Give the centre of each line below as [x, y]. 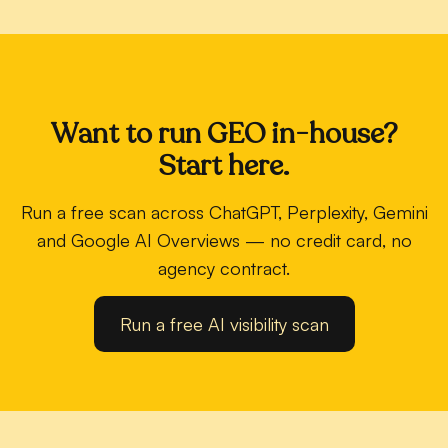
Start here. [224, 165]
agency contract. [224, 267]
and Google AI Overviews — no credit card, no [224, 239]
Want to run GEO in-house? [224, 133]
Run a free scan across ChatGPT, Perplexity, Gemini [224, 211]
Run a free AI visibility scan [224, 324]
